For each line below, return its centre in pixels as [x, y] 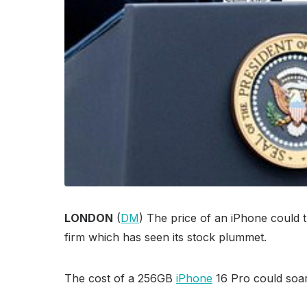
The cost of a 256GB [120, 278]
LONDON [89, 218]
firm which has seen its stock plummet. [165, 237]
